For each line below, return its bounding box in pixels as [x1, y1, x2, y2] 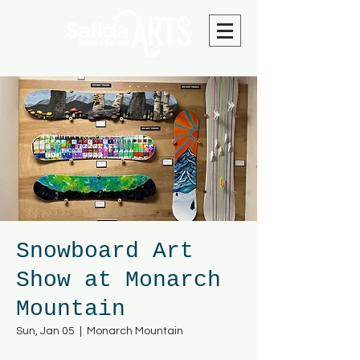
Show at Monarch [16, 268, 221, 292]
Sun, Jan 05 [16, 325, 75, 337]
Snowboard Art [16, 239, 194, 264]
